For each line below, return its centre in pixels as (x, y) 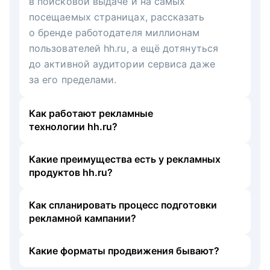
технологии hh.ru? (73, 126)
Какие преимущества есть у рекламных (125, 159)
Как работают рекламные (91, 113)
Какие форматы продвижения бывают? (124, 250)
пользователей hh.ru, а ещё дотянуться (124, 48)
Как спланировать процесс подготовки (123, 205)
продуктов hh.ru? (71, 172)
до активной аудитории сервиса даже (122, 64)
